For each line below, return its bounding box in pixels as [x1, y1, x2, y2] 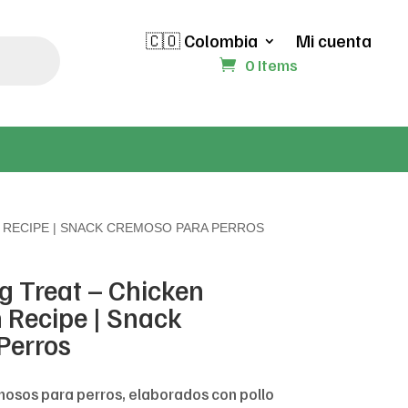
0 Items [244, 55, 298, 75]
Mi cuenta [295, 30, 372, 51]
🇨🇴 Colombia [145, 30, 258, 51]
